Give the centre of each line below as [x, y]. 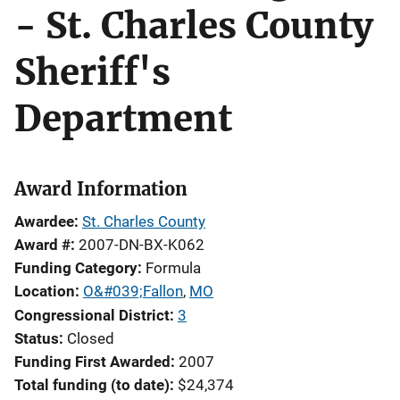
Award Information [101, 189]
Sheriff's [92, 72]
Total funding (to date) [92, 385]
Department [123, 119]
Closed [91, 338]
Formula [173, 268]
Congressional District [92, 315]
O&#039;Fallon [133, 291]
